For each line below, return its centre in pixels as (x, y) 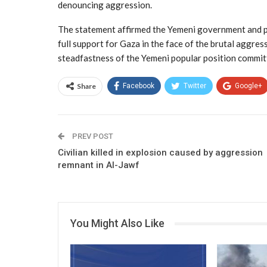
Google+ (249, 86)
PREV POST (92, 136)
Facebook (139, 86)
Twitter (195, 86)
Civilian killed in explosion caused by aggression (160, 153)
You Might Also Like (117, 223)
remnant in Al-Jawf (99, 165)
